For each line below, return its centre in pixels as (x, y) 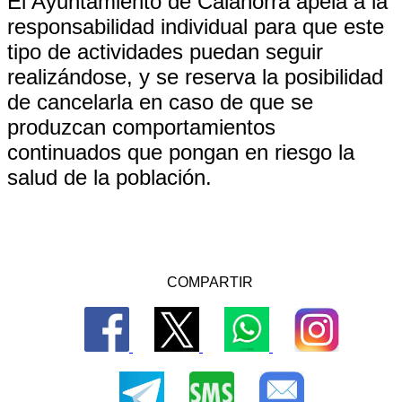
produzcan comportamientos (141, 127)
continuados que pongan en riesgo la (181, 152)
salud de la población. (109, 177)
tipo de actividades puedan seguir (165, 52)
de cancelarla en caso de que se (160, 102)
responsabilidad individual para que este (196, 26)
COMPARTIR (210, 282)
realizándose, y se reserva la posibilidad (195, 77)
